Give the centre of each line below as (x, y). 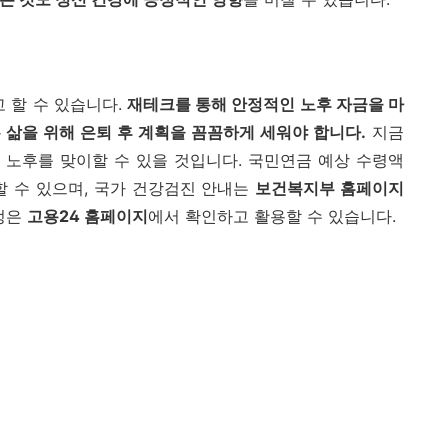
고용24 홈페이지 (87, 216)
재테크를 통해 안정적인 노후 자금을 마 (265, 104)
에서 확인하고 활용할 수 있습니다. (272, 216)
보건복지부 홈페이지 (330, 188)
